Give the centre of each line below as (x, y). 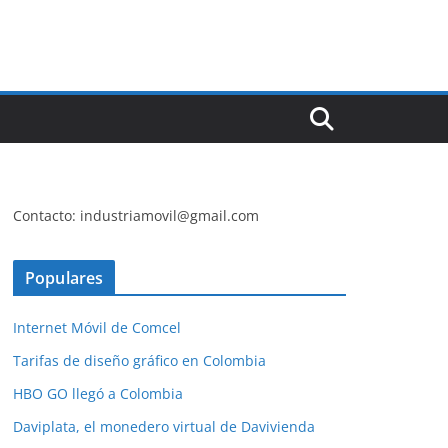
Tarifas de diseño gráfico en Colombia (139, 361)
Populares (64, 278)
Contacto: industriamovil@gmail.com (136, 216)
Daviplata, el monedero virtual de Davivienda (164, 427)
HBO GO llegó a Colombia (98, 394)
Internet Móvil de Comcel (97, 328)
